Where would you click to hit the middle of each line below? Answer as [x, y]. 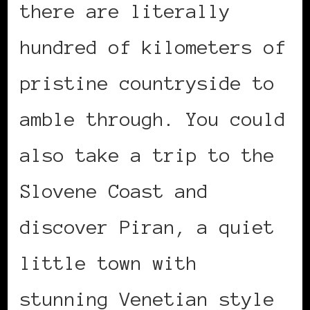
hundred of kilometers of [153, 47]
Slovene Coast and [114, 191]
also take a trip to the [147, 155]
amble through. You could [153, 119]
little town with [109, 263]
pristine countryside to [147, 83]
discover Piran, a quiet [147, 227]
